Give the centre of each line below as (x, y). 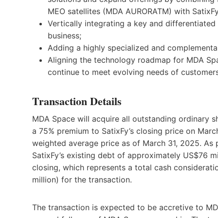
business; (64, 35)
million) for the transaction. (82, 179)
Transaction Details (77, 101)
